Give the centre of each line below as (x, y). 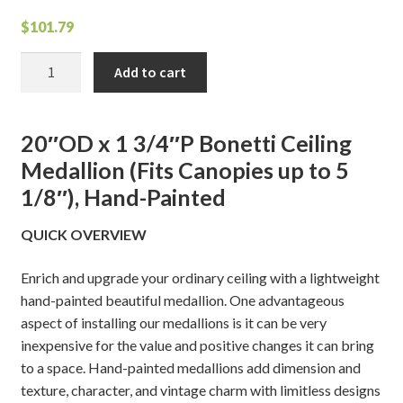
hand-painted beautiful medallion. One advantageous (182, 300)
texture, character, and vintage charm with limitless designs (200, 390)
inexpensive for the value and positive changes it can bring (197, 345)
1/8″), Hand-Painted (125, 197)
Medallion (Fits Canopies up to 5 (184, 170)
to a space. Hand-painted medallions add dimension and (190, 367)
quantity (45, 130)
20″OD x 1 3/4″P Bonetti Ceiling (186, 143)
